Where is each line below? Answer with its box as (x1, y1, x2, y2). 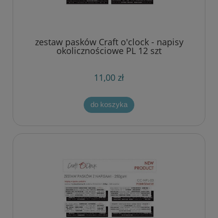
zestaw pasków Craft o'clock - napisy (35, 36, 183, 48)
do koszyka (91, 100, 127, 109)
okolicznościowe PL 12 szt (56, 45, 162, 57)
